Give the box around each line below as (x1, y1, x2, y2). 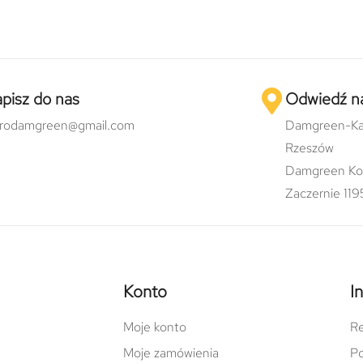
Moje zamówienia (123, 344, 219, 361)
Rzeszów (284, 139, 334, 156)
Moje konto (123, 318, 186, 335)
